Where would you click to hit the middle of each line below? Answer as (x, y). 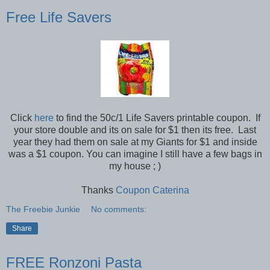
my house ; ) (135, 166)
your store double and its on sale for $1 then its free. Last (135, 130)
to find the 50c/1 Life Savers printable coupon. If (157, 118)
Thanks (98, 190)
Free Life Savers (59, 17)
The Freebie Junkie (43, 209)
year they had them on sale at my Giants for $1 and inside (135, 142)
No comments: (119, 209)
